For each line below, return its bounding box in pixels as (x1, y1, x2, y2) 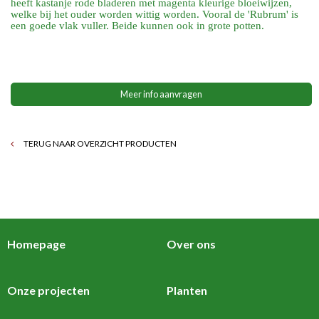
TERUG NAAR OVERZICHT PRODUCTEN (22, 137, 177, 149)
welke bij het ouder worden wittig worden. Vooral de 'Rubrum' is (11, 9, 299, 21)
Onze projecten (7, 283, 90, 297)
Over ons (167, 236, 216, 251)
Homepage (7, 236, 66, 251)
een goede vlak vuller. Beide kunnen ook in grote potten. (11, 20, 265, 32)
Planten (167, 283, 207, 297)
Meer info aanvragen (120, 88, 203, 100)
